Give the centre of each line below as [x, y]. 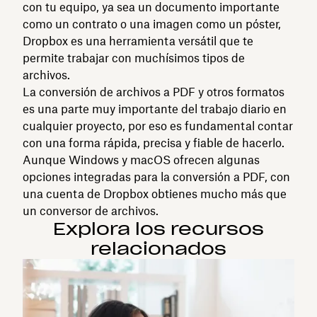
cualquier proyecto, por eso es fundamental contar [158, 126]
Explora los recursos [158, 229]
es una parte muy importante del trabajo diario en [155, 109]
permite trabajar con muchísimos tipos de [134, 58]
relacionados [158, 248]
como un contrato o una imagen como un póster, [152, 24]
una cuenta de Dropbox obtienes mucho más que [155, 194]
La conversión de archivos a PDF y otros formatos [154, 92]
